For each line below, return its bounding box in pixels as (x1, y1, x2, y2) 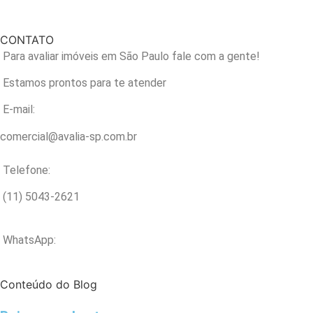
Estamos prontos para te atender (3, 75, 166, 89)
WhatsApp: (3, 233, 56, 247)
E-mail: (3, 103, 35, 117)
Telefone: (3, 163, 50, 177)
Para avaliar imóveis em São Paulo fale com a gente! (3, 49, 260, 63)
